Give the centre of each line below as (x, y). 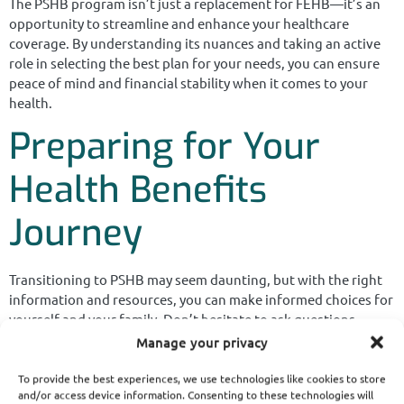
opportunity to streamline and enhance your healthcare (179, 23)
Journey (76, 234)
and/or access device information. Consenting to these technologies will (196, 394)
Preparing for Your (165, 147)
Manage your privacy (202, 342)
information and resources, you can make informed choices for (201, 299)
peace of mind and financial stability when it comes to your (188, 82)
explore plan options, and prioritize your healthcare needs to (195, 339)
